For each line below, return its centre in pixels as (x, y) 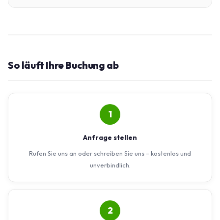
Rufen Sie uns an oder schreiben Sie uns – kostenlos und (110, 153)
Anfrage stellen (110, 137)
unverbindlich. (110, 165)
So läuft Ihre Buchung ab (63, 65)
